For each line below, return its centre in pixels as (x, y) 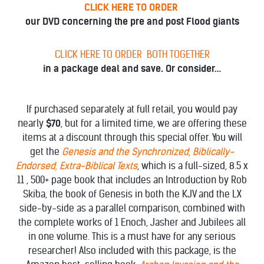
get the (46, 152)
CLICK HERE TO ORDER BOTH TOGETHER (132, 55)
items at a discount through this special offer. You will (132, 138)
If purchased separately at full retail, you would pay (132, 109)
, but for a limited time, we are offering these (154, 123)
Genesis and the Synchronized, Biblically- (148, 152)
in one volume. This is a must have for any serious (132, 237)
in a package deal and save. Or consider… (132, 69)
